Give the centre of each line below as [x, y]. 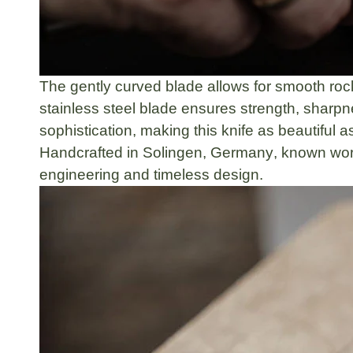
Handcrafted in [91, 152]
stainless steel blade [108, 108]
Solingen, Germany [208, 152]
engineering [80, 174]
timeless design [206, 174]
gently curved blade [137, 86]
